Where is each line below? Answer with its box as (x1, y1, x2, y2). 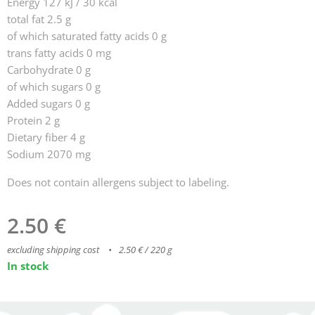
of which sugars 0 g (7, 79, 101, 94)
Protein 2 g (7, 112, 60, 127)
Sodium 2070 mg (7, 146, 91, 161)
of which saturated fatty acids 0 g (7, 28, 167, 43)
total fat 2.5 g (7, 11, 71, 26)
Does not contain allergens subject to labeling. (7, 174, 229, 189)
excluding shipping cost (7, 243, 99, 256)
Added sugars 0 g (7, 96, 90, 110)
